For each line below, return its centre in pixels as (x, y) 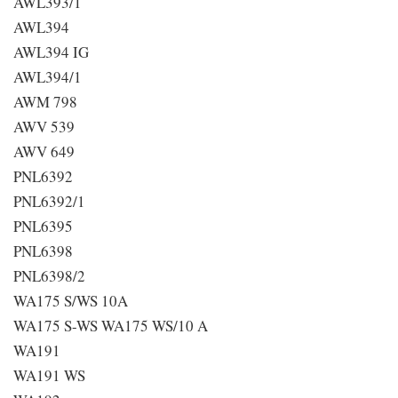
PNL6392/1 (49, 201)
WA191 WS (49, 375)
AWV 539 (44, 127)
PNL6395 (43, 226)
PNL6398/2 (49, 276)
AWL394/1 (48, 77)
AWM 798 (45, 102)
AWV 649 (44, 151)
